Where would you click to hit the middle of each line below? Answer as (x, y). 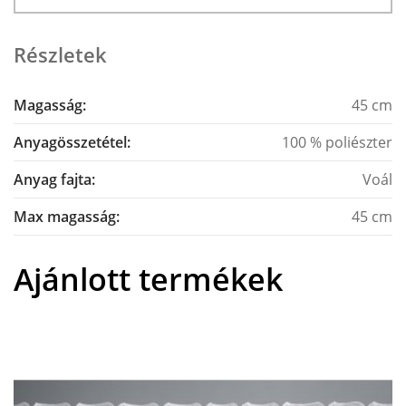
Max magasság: (67, 217)
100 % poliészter (337, 142)
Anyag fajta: (54, 179)
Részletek (60, 54)
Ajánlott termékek (148, 279)
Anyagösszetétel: (72, 142)
